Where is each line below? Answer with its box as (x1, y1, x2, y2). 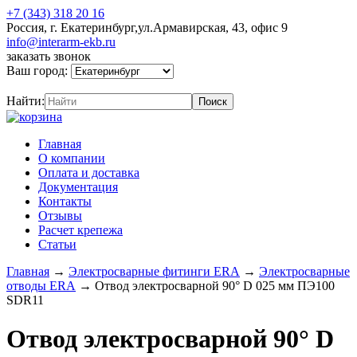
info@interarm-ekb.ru (6, 35, 116, 49)
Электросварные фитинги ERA (69, 265, 240, 278)
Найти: (6, 94, 45, 108)
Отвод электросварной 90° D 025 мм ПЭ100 (95, 279, 335, 292)
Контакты (38, 194, 92, 208)
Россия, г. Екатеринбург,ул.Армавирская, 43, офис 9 (6, 21, 288, 34)
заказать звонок (6, 49, 91, 63)
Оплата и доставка (38, 166, 139, 179)
